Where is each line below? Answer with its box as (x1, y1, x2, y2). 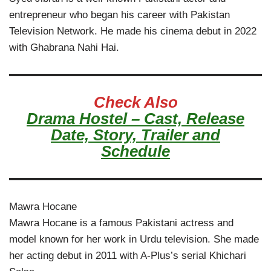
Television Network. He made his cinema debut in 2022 (9, 25, 256, 38)
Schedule (101, 143, 170, 160)
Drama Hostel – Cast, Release (27, 110, 244, 128)
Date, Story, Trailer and (51, 126, 220, 144)
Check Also (93, 94, 178, 111)
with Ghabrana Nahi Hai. (9, 42, 119, 54)
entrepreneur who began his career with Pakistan (9, 9, 230, 21)
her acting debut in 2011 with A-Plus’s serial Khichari (9, 250, 246, 262)
